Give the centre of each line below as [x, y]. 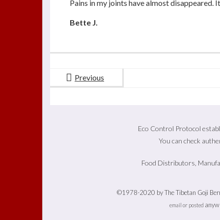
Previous [89, 77]
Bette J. [84, 22]
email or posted [187, 205]
